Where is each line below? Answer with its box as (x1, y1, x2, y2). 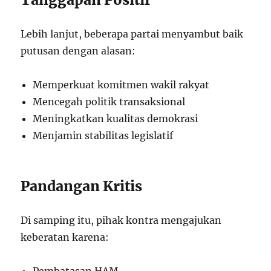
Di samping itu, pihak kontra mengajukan (21, 214, 222, 226)
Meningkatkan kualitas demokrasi (33, 112, 198, 125)
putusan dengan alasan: (21, 44, 136, 57)
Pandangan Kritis (21, 177, 143, 195)
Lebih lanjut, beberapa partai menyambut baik (21, 27, 244, 40)
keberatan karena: (21, 230, 109, 243)
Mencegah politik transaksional (33, 95, 186, 108)
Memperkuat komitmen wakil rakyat (33, 78, 210, 91)
